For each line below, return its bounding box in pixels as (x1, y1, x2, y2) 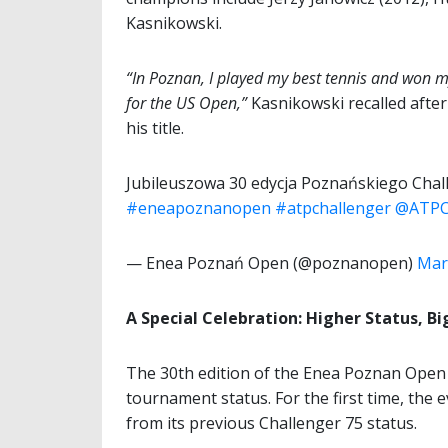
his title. (126, 117, 184, 140)
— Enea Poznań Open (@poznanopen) (126, 252, 417, 275)
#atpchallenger (275, 197, 391, 220)
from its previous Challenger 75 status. (126, 412, 417, 435)
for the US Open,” (126, 92, 247, 115)
